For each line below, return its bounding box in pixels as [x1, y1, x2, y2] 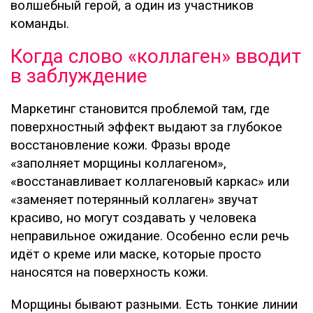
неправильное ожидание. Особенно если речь [10, 228, 289, 244]
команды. [10, 15, 69, 31]
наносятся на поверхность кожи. [10, 264, 208, 280]
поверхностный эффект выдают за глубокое [10, 119, 282, 135]
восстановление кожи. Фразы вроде [10, 137, 231, 153]
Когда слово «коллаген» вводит [10, 44, 301, 68]
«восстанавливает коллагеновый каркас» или [10, 173, 289, 189]
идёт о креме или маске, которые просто [10, 246, 261, 262]
